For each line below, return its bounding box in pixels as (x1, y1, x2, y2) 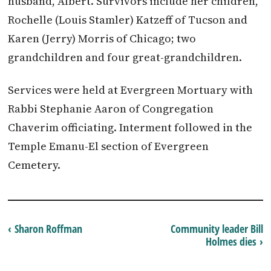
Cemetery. (8, 157, 61, 173)
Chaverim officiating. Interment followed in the (8, 120, 253, 135)
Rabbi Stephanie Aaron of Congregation (8, 101, 214, 117)
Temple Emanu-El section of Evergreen (8, 139, 209, 154)
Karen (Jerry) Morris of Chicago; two (8, 30, 197, 46)
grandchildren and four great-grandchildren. (8, 49, 243, 65)
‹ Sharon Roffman (8, 221, 83, 236)
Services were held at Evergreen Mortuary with (8, 82, 253, 98)
